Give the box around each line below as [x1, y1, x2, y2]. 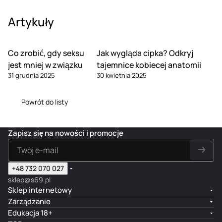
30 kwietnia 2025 [96, 70, 147, 80]
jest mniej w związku [8, 59, 83, 70]
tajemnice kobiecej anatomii [96, 59, 201, 70]
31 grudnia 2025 [8, 70, 55, 80]
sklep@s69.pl [8, 175, 51, 184]
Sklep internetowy [8, 185, 72, 195]
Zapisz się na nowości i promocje [8, 128, 123, 138]
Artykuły [8, 13, 54, 30]
